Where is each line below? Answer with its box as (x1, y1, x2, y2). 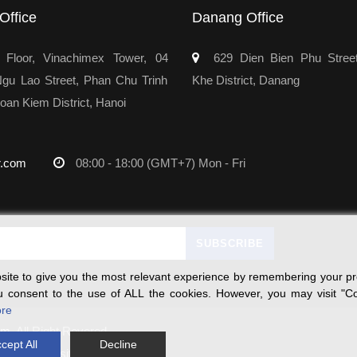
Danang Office (191, 9, 284, 25)
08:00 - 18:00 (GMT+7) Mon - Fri (73, 155, 245, 170)
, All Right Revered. (10, 324, 110, 338)
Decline (99, 338, 137, 351)
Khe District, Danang (191, 73, 300, 87)
